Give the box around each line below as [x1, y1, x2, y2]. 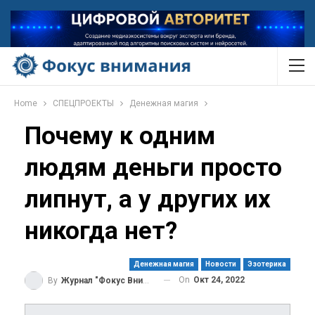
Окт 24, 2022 [193, 274, 245, 285]
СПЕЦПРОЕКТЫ [53, 98, 114, 108]
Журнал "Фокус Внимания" [61, 275, 143, 285]
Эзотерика [247, 259, 286, 268]
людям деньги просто [25, 153, 282, 182]
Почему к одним [25, 121, 215, 150]
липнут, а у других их [25, 184, 271, 214]
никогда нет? [25, 216, 177, 245]
